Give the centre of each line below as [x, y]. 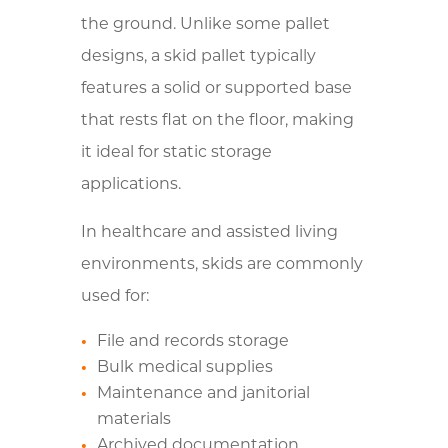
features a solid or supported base [216, 88]
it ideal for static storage [176, 152]
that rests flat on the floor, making [217, 120]
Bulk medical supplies [184, 367]
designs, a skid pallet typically [198, 56]
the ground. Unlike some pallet [205, 24]
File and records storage [192, 341]
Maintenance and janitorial [203, 393]
